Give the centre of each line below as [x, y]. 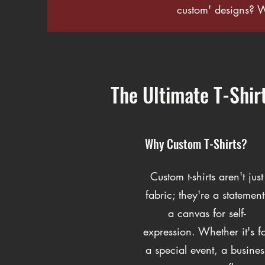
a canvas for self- [207, 213]
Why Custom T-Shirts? [196, 143]
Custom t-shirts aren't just [207, 176]
